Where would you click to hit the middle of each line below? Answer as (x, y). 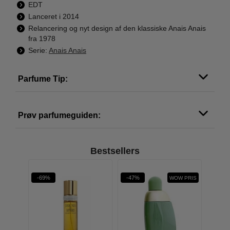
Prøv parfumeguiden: (59, 115)
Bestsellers (115, 151)
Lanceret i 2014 (54, 16)
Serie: (39, 50)
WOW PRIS (183, 178)
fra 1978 (42, 39)
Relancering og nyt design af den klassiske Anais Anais (117, 28)
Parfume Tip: (43, 79)
